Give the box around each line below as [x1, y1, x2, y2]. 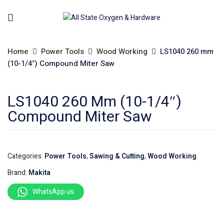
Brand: [7, 167, 28, 178]
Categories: [7, 151, 44, 161]
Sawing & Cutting [89, 151, 144, 161]
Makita [28, 167, 50, 178]
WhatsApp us [32, 186, 74, 197]
